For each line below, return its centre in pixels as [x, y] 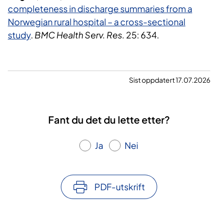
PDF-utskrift [120, 187]
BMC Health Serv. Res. [80, 35]
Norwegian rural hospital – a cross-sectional [97, 22]
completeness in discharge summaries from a [100, 9]
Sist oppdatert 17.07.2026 [170, 80]
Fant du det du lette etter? [109, 120]
